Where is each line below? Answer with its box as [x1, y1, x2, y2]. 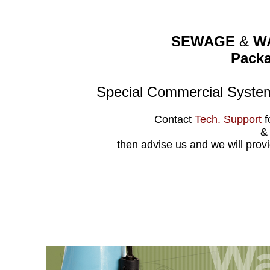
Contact [154, 113, 195, 125]
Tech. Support [195, 113, 265, 125]
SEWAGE [171, 33, 239, 49]
